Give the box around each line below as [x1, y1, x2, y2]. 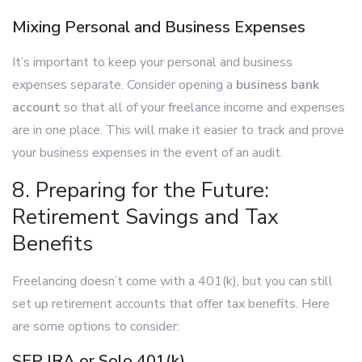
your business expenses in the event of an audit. [12, 144, 283, 162]
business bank [236, 76, 319, 94]
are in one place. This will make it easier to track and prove [12, 121, 344, 139]
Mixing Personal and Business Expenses [12, 16, 305, 38]
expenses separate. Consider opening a [12, 76, 236, 94]
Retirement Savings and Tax [12, 203, 279, 231]
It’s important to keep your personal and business [12, 53, 293, 71]
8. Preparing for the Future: [12, 176, 269, 204]
